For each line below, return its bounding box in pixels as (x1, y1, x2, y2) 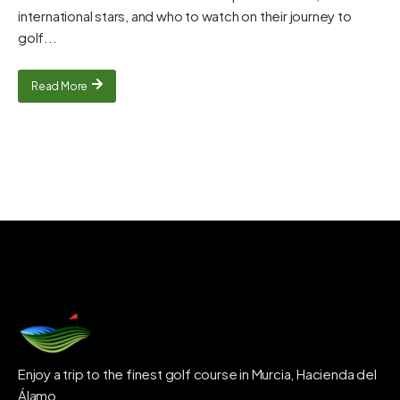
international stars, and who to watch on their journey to (18, 7, 352, 25)
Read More (31, 79, 88, 93)
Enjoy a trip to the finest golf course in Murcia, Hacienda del (18, 365, 377, 383)
